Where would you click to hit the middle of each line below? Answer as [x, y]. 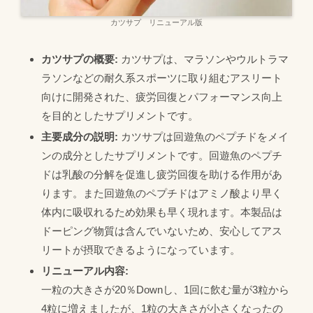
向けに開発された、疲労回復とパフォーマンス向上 [162, 96]
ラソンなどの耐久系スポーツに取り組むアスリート [162, 78]
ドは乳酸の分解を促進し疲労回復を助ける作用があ [162, 174]
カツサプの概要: [80, 59]
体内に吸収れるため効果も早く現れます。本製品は [162, 212]
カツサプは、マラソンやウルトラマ [203, 59]
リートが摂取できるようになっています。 [141, 249]
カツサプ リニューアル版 [156, 22]
